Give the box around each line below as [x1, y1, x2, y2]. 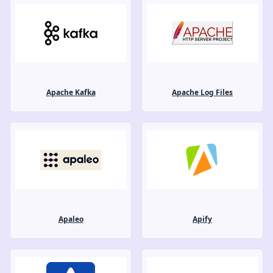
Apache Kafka [46, 87, 96, 97]
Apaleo [58, 213, 83, 224]
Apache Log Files [172, 87, 233, 97]
